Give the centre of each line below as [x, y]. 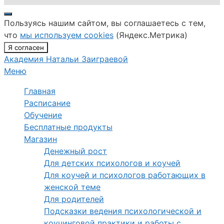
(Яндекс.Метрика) [150, 35]
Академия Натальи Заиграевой [66, 59]
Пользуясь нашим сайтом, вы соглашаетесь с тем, [105, 23]
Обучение [43, 115]
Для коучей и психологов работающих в [125, 175]
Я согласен [26, 47]
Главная [40, 91]
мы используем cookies [67, 35]
